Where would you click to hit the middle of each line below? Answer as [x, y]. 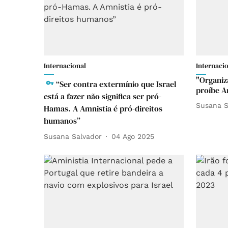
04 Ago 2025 [133, 136]
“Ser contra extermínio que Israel [116, 84]
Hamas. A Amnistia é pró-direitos [103, 108]
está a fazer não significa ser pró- [103, 96]
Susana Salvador [73, 136]
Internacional [65, 66]
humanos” [62, 121]
